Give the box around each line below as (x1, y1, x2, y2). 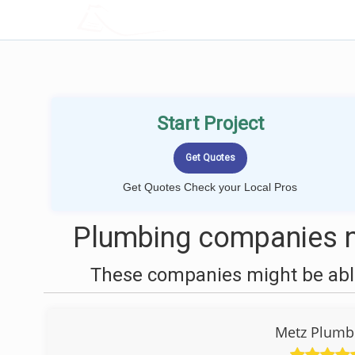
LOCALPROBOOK (116, 11, 221, 28)
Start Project (156, 113, 264, 135)
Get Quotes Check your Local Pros (123, 181, 297, 193)
